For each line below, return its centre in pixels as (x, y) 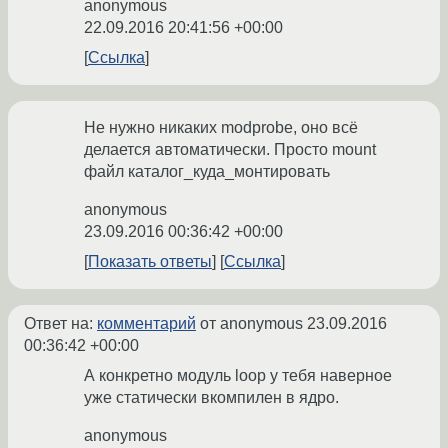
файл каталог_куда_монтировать (207, 172)
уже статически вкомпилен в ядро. (211, 398)
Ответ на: (60, 324)
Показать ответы (150, 262)
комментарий (146, 324)
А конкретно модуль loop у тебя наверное (238, 376)
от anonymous (251, 324)
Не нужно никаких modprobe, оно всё (221, 128)
